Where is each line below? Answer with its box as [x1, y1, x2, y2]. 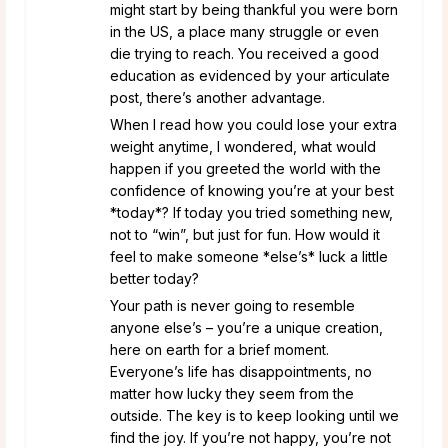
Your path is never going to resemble [110, 296, 355, 314]
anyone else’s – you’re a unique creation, [110, 318, 383, 336]
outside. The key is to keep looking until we [110, 406, 399, 424]
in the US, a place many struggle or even [110, 22, 379, 40]
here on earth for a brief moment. [110, 340, 329, 358]
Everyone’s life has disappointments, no [110, 362, 372, 380]
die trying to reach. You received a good [110, 44, 379, 62]
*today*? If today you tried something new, [110, 203, 393, 221]
